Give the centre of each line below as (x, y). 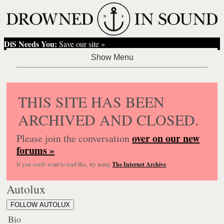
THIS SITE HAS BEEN (91, 101)
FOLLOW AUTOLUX (40, 204)
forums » (36, 150)
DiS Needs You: (31, 43)
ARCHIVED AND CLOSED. (109, 119)
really (39, 164)
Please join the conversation (74, 138)
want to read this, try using (79, 164)
